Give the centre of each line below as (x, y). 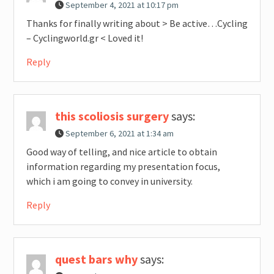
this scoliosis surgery (112, 116)
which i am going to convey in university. (109, 181)
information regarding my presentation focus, (123, 167)
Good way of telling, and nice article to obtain (121, 152)
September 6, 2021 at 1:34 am (119, 134)
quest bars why (96, 259)
